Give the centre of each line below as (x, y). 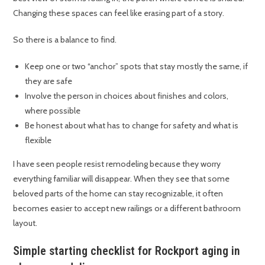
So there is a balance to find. (65, 39)
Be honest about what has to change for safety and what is (132, 125)
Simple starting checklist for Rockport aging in (127, 251)
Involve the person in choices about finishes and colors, (127, 96)
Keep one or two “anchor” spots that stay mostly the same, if (137, 66)
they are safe (49, 81)
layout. (25, 223)
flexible (38, 140)
